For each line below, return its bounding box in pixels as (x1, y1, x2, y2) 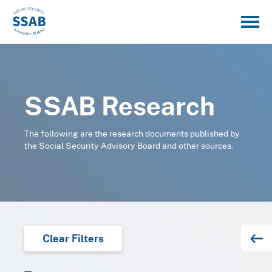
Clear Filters (42, 231, 104, 246)
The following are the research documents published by (24, 127, 240, 140)
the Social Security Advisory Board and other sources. (24, 139, 233, 152)
